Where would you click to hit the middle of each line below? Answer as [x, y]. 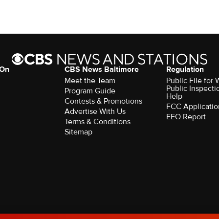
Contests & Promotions [103, 101]
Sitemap [78, 132]
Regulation [185, 69]
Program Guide [90, 91]
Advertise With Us [95, 111]
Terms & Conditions [97, 121]
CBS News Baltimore [101, 69]
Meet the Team [90, 80]
